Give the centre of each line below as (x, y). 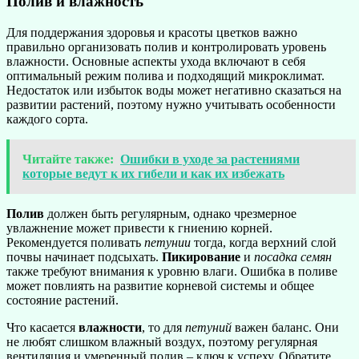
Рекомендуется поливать (75, 242)
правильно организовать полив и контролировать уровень (166, 47)
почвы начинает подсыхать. (84, 257)
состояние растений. (63, 300)
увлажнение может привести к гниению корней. (139, 228)
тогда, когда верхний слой (264, 242)
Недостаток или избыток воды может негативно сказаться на (174, 90)
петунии (167, 242)
